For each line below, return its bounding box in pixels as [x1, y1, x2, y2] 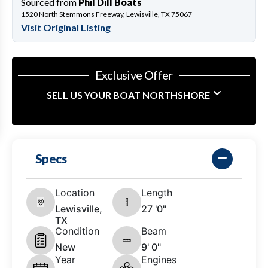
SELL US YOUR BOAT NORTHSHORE [47, 89, 210, 100]
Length [141, 186, 172, 199]
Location [55, 186, 95, 199]
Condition [55, 224, 99, 237]
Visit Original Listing [21, 21, 111, 33]
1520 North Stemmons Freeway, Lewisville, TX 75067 [21, 9, 192, 19]
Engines [141, 253, 176, 266]
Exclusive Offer [95, 67, 173, 82]
